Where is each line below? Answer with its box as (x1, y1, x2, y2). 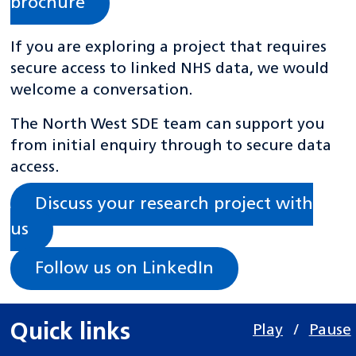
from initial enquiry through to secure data (10, 138, 332, 155)
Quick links (10, 321, 131, 345)
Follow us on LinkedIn (35, 260, 215, 277)
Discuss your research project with (35, 195, 314, 213)
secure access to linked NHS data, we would (10, 61, 330, 78)
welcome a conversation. (10, 83, 194, 99)
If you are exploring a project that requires (10, 40, 327, 56)
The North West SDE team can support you (10, 117, 325, 133)
